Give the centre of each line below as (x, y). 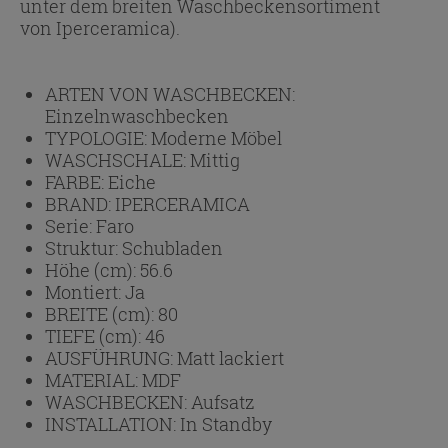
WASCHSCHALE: (117, 159)
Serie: (70, 225)
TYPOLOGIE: (98, 137)
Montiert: (85, 291)
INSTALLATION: (112, 423)
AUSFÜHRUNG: (111, 357)
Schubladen (172, 247)
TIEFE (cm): (95, 335)
